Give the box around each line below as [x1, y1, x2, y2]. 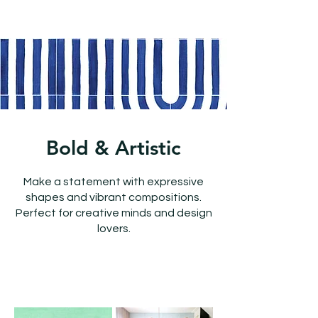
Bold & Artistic [46, 136, 181, 160]
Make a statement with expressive [23, 176, 204, 187]
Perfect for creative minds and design [15, 207, 212, 219]
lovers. [97, 223, 131, 234]
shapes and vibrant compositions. [26, 192, 202, 203]
